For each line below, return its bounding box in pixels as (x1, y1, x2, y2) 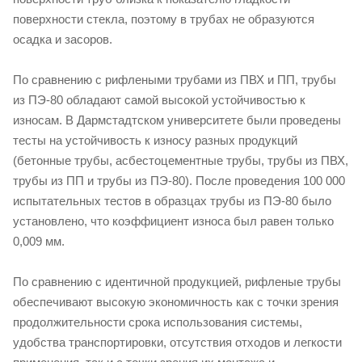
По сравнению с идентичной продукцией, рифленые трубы (13, 274, 341, 288)
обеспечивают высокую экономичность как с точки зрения (13, 294, 339, 309)
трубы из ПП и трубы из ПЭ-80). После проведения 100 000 (13, 173, 345, 187)
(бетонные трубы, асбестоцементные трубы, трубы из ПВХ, (13, 153, 348, 167)
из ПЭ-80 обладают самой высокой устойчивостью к (13, 92, 305, 107)
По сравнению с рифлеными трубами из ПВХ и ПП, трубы (13, 72, 336, 86)
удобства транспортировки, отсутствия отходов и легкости (13, 335, 342, 349)
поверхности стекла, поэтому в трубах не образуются (13, 11, 314, 26)
